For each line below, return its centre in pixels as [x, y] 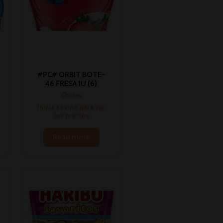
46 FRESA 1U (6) [71, 83]
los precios [71, 115]
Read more [71, 138]
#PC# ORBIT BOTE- [71, 74]
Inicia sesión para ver [71, 107]
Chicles [71, 96]
